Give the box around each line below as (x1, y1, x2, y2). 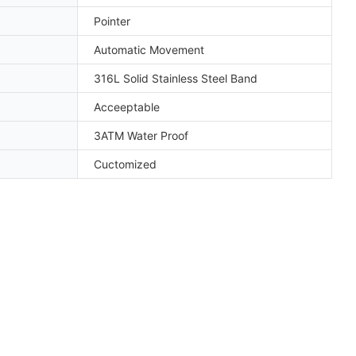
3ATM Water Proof (94, 128, 188, 142)
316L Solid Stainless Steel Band (94, 71, 257, 85)
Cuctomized (94, 157, 157, 171)
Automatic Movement (94, 42, 204, 56)
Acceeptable (94, 99, 160, 114)
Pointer (94, 14, 130, 28)
